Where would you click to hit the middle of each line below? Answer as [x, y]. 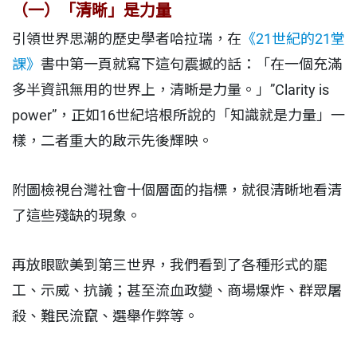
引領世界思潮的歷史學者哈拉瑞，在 [127, 38]
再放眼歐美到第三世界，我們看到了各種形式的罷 [170, 265]
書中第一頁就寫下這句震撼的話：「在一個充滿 [191, 64]
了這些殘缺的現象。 [76, 215]
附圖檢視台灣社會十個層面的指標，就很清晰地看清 [177, 190]
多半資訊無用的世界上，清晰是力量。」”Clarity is [171, 89]
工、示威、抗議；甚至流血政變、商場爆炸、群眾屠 [177, 290]
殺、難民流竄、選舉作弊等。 [105, 316]
